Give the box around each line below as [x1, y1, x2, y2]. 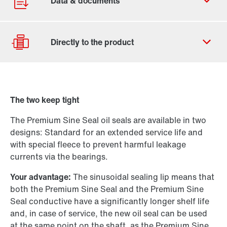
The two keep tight [10, 94, 79, 106]
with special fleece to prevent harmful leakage [10, 138, 186, 151]
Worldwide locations [20, 82, 97, 94]
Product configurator [20, 114, 101, 127]
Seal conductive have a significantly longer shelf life [10, 195, 209, 208]
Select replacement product [20, 132, 127, 145]
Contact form [20, 69, 71, 82]
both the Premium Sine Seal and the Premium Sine [10, 183, 204, 196]
